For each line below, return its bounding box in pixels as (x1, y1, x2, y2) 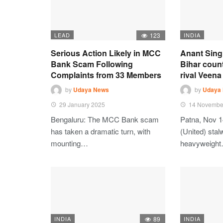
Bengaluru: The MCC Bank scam (51, 114, 159, 124)
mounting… (51, 138, 88, 148)
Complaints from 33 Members (51, 69, 161, 81)
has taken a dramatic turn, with (51, 126, 150, 136)
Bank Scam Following (51, 58, 133, 70)
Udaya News (73, 85, 109, 95)
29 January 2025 (59, 100, 105, 109)
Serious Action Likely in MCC (51, 47, 161, 59)
